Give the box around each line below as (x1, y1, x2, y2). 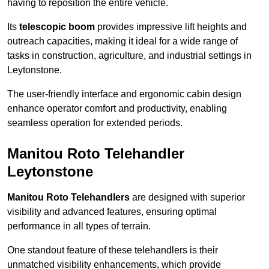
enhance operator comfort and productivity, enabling (7, 103, 227, 114)
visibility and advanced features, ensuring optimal (7, 207, 217, 217)
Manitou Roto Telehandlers (7, 192, 130, 203)
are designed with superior (130, 192, 245, 203)
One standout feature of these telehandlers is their (7, 245, 218, 256)
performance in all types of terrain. (7, 221, 151, 232)
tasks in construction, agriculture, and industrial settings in (7, 50, 252, 61)
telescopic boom (19, 22, 95, 32)
